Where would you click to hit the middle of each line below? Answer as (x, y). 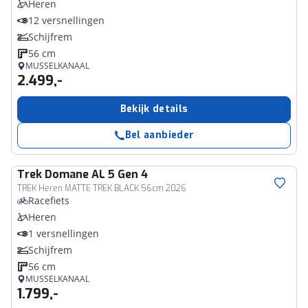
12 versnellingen (66, 20)
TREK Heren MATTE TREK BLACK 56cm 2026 (102, 188)
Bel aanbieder (159, 135)
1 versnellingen (64, 233)
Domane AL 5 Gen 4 (96, 174)
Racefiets (49, 200)
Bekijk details (154, 109)
